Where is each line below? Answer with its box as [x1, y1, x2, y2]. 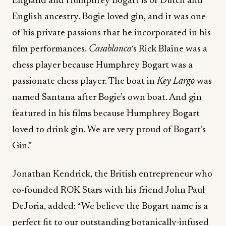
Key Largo [157, 77, 195, 86]
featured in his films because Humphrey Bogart [12, 109, 200, 119]
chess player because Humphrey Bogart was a [12, 61, 193, 70]
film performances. [12, 44, 89, 54]
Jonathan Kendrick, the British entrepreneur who [12, 169, 212, 179]
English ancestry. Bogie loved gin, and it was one [12, 12, 206, 22]
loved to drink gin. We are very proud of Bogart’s [12, 125, 206, 135]
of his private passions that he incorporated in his [12, 28, 211, 38]
